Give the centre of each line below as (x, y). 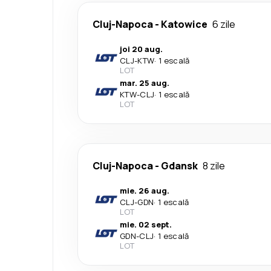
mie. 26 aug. (145, 190)
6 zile (224, 24)
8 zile (214, 165)
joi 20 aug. (141, 49)
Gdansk (179, 165)
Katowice (184, 24)
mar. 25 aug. (145, 83)
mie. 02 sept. (146, 224)
